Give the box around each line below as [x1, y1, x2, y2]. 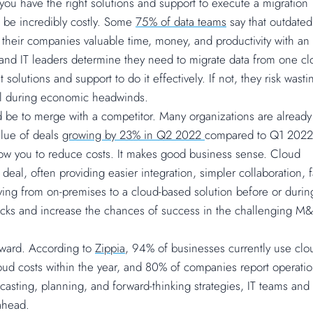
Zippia [95, 240, 125, 257]
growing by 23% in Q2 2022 [62, 126, 205, 144]
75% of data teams [136, 13, 226, 31]
